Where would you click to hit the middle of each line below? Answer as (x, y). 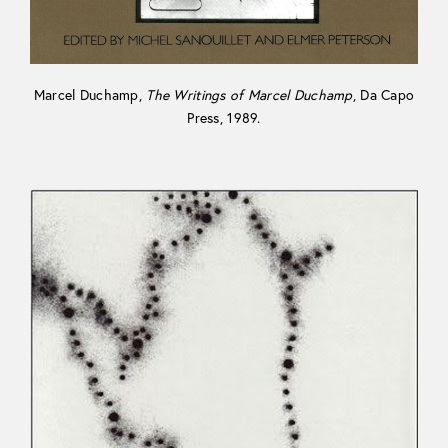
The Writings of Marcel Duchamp (249, 95)
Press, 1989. (224, 118)
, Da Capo (383, 95)
